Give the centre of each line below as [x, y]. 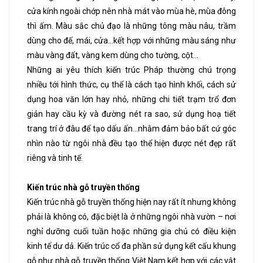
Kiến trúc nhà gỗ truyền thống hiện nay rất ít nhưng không [131, 202]
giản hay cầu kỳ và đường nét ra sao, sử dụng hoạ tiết [131, 114]
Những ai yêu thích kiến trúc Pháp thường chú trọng [131, 70]
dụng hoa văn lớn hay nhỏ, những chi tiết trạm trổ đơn [131, 99]
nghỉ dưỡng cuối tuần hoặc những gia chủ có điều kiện [131, 231]
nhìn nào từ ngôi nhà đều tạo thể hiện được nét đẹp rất [131, 143]
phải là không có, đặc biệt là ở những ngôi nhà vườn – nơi [131, 216]
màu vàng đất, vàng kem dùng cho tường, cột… [113, 55]
